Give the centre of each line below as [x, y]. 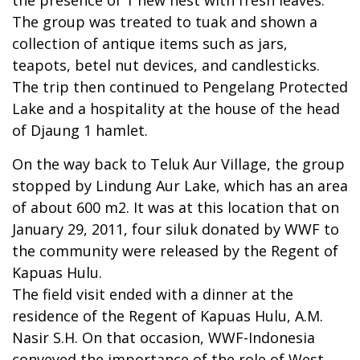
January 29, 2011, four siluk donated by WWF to [176, 229]
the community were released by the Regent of [175, 250]
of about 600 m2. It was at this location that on [176, 207]
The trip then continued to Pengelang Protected [180, 86]
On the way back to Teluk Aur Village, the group [178, 164]
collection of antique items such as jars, [150, 43]
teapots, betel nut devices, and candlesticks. [166, 65]
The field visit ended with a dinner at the [153, 294]
